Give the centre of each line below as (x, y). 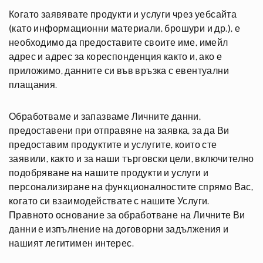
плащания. (33, 85)
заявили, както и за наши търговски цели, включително (131, 159)
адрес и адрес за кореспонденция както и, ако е (116, 57)
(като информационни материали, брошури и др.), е (125, 29)
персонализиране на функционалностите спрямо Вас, (131, 187)
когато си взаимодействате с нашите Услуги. (109, 201)
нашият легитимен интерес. (71, 244)
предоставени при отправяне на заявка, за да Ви (119, 131)
